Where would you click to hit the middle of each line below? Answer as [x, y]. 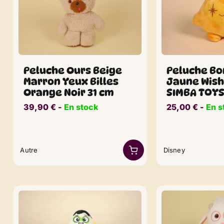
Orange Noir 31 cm [69, 93]
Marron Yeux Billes [71, 82]
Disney [174, 150]
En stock [81, 107]
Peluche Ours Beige [73, 71]
